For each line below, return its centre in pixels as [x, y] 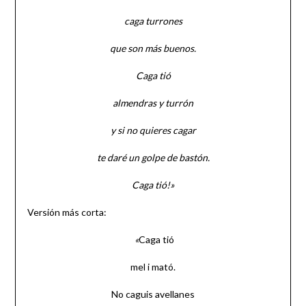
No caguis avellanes [153, 294]
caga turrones [153, 20]
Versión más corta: [67, 212]
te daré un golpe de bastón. [153, 157]
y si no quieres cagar [153, 130]
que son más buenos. [153, 48]
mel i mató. [153, 266]
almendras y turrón [153, 102]
